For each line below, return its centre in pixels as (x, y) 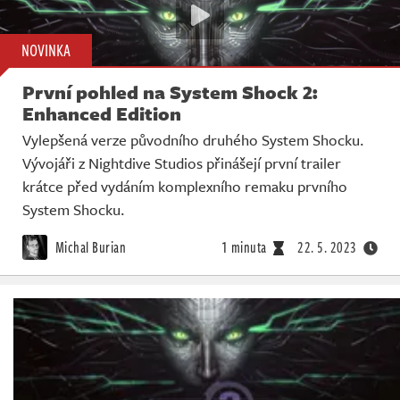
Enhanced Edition (102, 114)
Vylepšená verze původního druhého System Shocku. (193, 140)
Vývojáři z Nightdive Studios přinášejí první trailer (182, 163)
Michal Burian (89, 248)
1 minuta (244, 248)
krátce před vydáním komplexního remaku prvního (185, 187)
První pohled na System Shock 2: (170, 92)
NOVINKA (46, 50)
